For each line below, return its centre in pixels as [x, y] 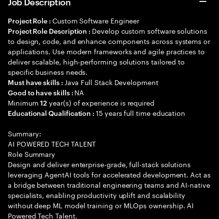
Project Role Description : [50, 31]
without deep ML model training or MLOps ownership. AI [101, 205]
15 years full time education [141, 112]
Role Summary [32, 153]
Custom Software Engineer [96, 20]
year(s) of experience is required [101, 102]
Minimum [24, 102]
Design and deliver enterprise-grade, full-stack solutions [99, 164]
